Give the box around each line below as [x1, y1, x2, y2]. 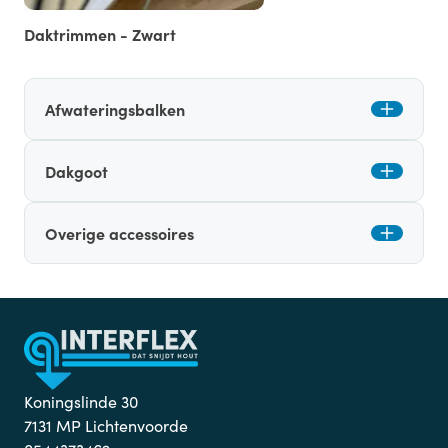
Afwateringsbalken [45, 97, 185, 120]
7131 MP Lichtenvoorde [24, 414, 188, 436]
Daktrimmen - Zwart [24, 22, 176, 45]
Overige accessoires [45, 221, 194, 244]
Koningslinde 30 [24, 390, 138, 412]
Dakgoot [45, 159, 108, 182]
